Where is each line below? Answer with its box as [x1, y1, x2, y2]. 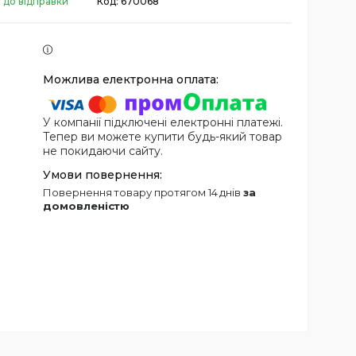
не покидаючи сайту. [43, 144, 164, 159]
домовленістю [43, 199, 130, 213]
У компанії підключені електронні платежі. [43, 115, 284, 130]
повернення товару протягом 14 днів [52, 186, 243, 199]
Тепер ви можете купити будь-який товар [43, 130, 283, 145]
